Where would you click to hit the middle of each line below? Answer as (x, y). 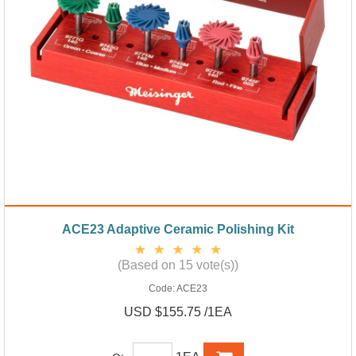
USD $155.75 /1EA (178, 311)
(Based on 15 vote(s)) (178, 265)
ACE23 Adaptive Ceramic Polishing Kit (178, 229)
